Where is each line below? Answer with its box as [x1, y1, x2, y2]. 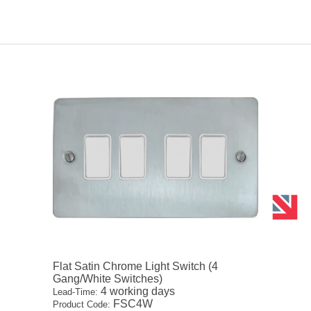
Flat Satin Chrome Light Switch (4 [53, 260, 219, 273]
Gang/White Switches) [53, 273, 163, 285]
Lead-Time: [53, 287, 99, 298]
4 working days [98, 285, 176, 298]
